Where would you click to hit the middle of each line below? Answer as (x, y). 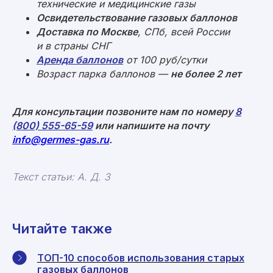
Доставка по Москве (87, 31)
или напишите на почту (151, 125)
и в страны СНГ (74, 45)
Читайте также (62, 228)
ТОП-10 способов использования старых (140, 257)
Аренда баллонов (80, 59)
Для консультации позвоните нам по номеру (124, 111)
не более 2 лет (206, 73)
